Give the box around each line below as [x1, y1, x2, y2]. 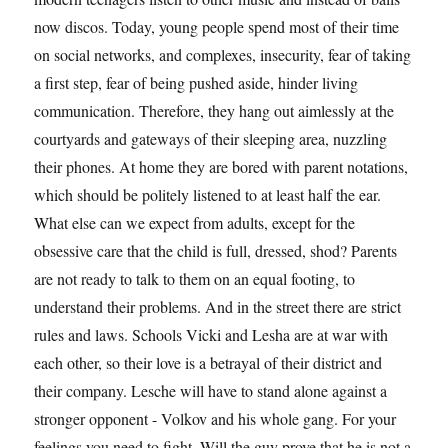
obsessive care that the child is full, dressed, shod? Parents [34, 239, 398, 261]
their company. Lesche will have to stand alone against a [34, 379, 388, 401]
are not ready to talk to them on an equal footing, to [34, 267, 356, 289]
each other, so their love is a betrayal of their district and [34, 351, 383, 373]
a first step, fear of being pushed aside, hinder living [34, 71, 359, 93]
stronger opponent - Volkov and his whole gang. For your [34, 407, 397, 429]
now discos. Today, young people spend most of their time [34, 15, 400, 37]
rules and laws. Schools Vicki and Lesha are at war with [34, 323, 389, 345]
